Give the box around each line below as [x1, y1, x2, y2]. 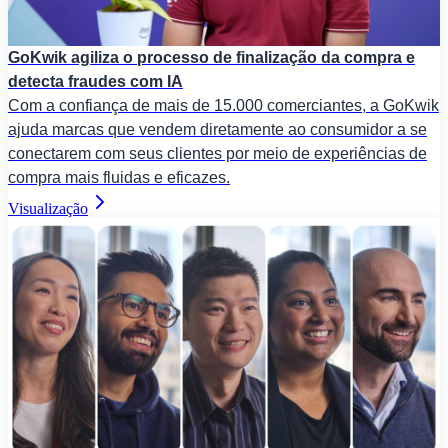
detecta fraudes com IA [8, 72, 183, 90]
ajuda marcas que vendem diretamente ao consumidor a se [8, 120, 427, 138]
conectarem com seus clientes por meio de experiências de [8, 144, 427, 162]
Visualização [8, 199, 88, 217]
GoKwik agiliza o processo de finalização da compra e [8, 48, 415, 66]
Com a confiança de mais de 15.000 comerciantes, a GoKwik [8, 96, 439, 114]
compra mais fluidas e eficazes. [8, 168, 230, 186]
